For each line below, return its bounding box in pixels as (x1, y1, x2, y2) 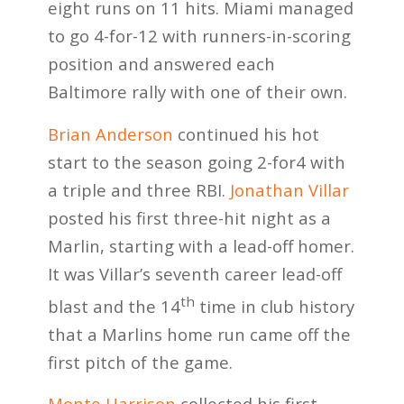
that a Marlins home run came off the (47, 322, 351, 345)
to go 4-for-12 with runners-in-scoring (47, 23, 351, 47)
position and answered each (47, 51, 275, 75)
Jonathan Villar (229, 178, 349, 201)
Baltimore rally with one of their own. (47, 79, 347, 103)
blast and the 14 (47, 294, 180, 317)
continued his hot (172, 122, 319, 145)
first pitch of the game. (47, 350, 233, 373)
